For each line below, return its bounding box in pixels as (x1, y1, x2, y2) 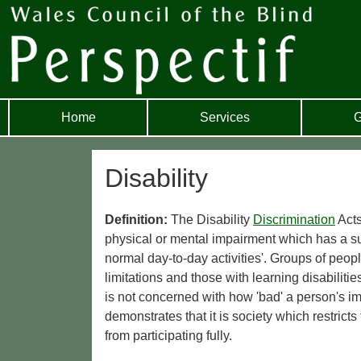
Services (199, 110, 250, 124)
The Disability (171, 213, 253, 227)
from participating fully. (105, 329, 232, 343)
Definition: (105, 213, 171, 227)
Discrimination (253, 213, 335, 227)
